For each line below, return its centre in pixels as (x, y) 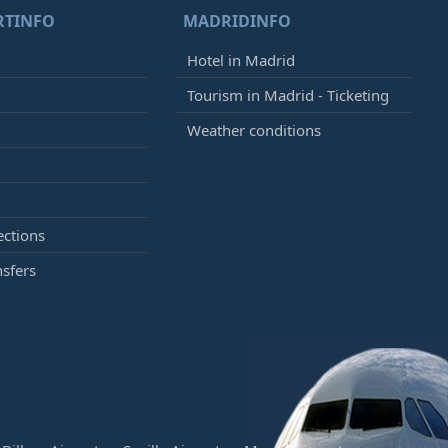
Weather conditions (254, 130)
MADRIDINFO (237, 21)
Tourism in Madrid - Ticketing (288, 95)
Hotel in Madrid (241, 60)
